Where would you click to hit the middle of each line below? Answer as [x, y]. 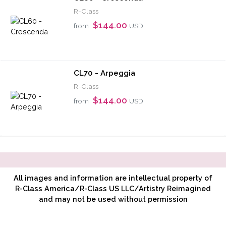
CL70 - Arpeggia [104, 73]
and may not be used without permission [113, 199]
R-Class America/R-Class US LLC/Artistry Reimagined [113, 188]
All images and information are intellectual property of [113, 178]
